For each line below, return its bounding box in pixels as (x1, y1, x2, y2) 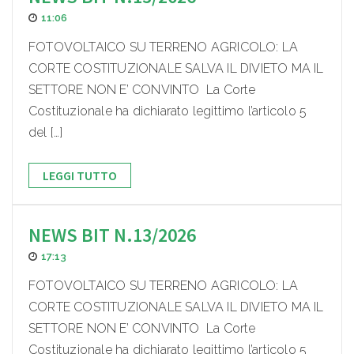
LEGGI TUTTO (43, 168, 117, 184)
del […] (28, 125, 63, 141)
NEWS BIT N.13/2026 (28, 223, 196, 248)
